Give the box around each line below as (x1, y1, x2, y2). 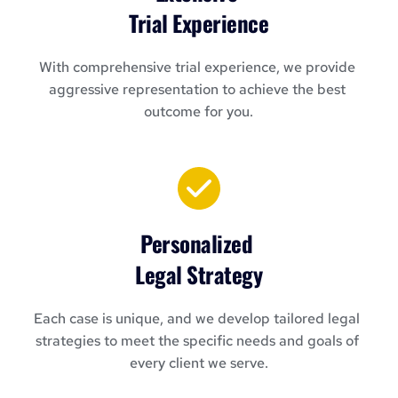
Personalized (140, 227, 258, 260)
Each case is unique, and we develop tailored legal (34, 309, 361, 329)
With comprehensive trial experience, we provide (38, 58, 355, 77)
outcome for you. (144, 102, 254, 122)
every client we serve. (129, 354, 268, 373)
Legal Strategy (135, 258, 263, 291)
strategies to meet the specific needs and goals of (35, 331, 359, 351)
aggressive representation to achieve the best (48, 80, 346, 99)
